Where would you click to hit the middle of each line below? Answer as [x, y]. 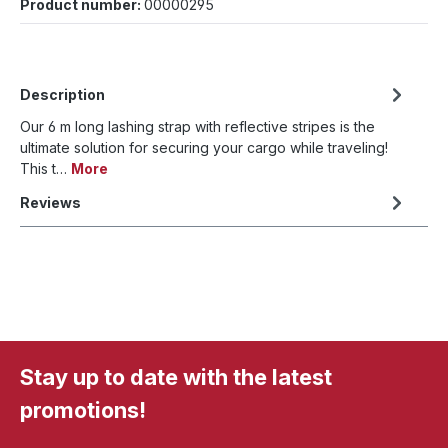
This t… [45, 168]
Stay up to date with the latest [176, 376]
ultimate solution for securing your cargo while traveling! [204, 147]
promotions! [83, 409]
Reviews [50, 202]
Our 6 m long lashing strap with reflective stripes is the [197, 126]
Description [62, 94]
